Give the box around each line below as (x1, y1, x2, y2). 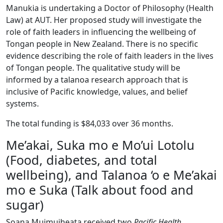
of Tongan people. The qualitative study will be (6, 62, 180, 73)
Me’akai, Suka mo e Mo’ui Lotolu (6, 136, 195, 153)
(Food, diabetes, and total (6, 151, 157, 168)
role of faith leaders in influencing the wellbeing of (6, 26, 196, 37)
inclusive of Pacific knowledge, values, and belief (6, 86, 188, 97)
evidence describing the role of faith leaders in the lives (6, 50, 214, 61)
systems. (6, 98, 39, 109)
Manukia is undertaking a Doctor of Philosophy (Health (6, 2, 214, 13)
